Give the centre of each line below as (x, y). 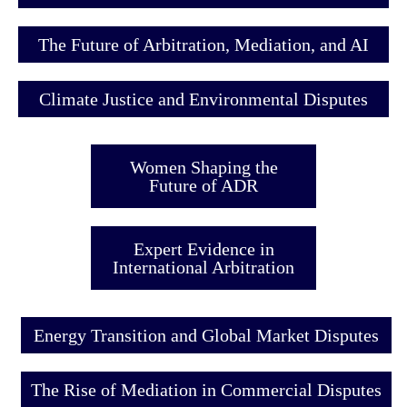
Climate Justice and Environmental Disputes (203, 99)
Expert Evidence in (203, 248)
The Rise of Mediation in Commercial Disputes (207, 389)
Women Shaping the (203, 167)
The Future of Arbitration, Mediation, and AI (203, 44)
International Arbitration (203, 267)
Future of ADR (203, 185)
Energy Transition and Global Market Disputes (207, 335)
